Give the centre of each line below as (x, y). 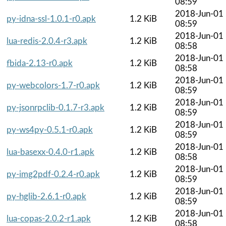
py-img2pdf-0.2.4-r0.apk (53, 174)
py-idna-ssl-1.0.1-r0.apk (51, 19)
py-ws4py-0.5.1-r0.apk (50, 130)
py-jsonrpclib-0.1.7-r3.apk (55, 107)
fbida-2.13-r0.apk (40, 63)
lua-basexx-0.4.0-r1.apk (50, 152)
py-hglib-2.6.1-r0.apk (46, 196)
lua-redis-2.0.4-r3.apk (47, 41)
